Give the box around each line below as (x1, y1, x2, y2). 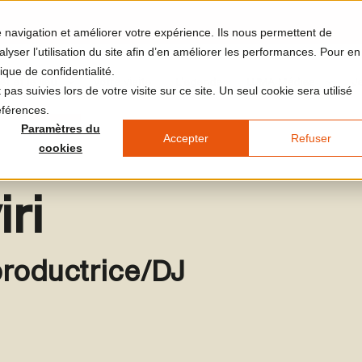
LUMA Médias (246, 76, 315, 88)
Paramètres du (21, 122, 100, 136)
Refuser (290, 132, 331, 145)
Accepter (162, 132, 208, 145)
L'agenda (175, 76, 222, 88)
